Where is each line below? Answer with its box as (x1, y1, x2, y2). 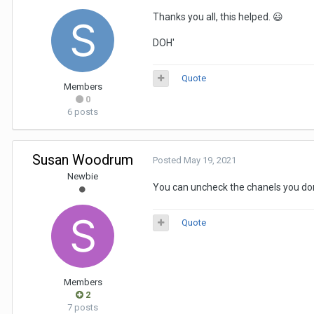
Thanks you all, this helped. (153, 11, 273, 22)
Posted (153, 155, 184, 165)
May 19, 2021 (184, 155, 236, 165)
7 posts (67, 302, 98, 313)
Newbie (67, 171, 98, 182)
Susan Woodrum (32, 151, 133, 168)
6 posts (67, 107, 98, 117)
